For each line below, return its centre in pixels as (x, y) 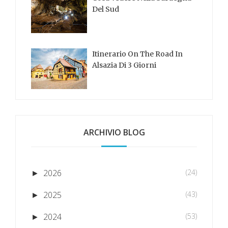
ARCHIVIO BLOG (114, 132)
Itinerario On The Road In (137, 54)
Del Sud (106, 9)
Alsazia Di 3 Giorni (124, 65)
